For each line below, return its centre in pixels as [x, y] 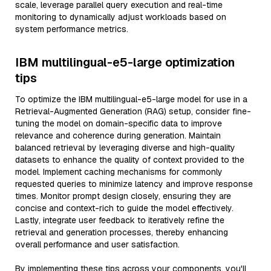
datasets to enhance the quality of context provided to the [130, 160]
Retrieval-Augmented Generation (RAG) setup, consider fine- [133, 111]
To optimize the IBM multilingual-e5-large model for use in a [131, 99]
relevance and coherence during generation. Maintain [118, 135]
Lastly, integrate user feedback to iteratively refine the [120, 220]
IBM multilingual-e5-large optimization [125, 62]
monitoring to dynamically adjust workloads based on [121, 17]
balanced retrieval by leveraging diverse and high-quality [125, 148]
